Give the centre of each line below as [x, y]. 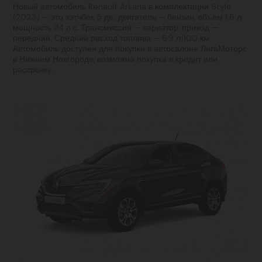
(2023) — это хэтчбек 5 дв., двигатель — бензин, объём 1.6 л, [128, 17]
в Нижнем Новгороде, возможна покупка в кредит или [116, 59]
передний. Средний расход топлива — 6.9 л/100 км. [112, 38]
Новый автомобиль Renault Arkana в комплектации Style [123, 6]
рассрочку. [33, 70]
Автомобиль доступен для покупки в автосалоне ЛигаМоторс [130, 49]
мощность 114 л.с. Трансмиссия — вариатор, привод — [116, 27]
